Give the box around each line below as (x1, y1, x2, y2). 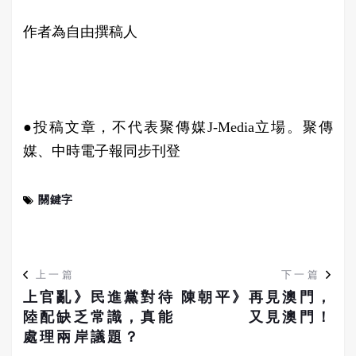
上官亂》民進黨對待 (23, 288, 175, 305)
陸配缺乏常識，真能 (23, 308, 175, 325)
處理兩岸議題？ (23, 328, 141, 345)
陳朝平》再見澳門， (181, 288, 333, 305)
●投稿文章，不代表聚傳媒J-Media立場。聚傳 (23, 118, 333, 135)
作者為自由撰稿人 (23, 23, 137, 40)
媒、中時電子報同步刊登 (23, 142, 180, 159)
